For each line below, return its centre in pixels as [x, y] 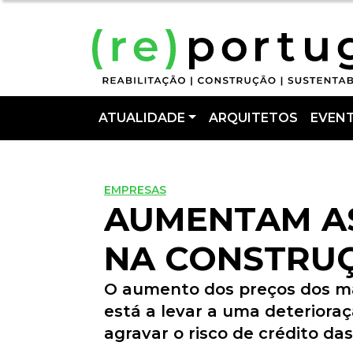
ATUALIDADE [142, 118]
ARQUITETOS [253, 118]
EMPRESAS [135, 190]
